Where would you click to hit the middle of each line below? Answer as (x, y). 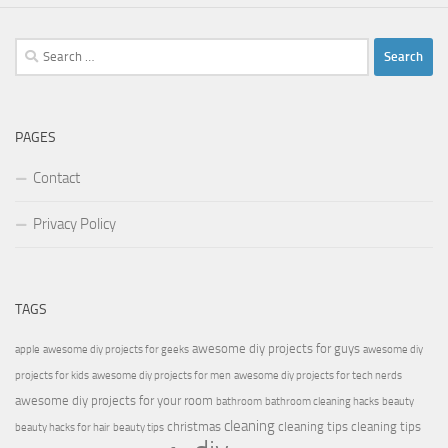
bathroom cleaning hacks (322, 401)
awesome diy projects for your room (114, 400)
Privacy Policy (74, 223)
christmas (194, 426)
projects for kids (52, 375)
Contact (56, 177)
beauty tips (138, 427)
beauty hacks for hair (62, 427)
